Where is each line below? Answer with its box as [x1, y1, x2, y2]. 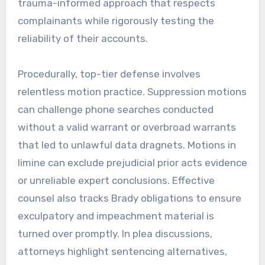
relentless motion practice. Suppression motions [17, 85, 247, 98]
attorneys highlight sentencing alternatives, [17, 245, 227, 257]
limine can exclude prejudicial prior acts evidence [17, 156, 247, 169]
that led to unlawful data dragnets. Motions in [17, 138, 236, 151]
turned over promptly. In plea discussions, [17, 227, 212, 240]
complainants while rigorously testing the [17, 14, 214, 27]
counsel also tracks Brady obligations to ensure [17, 192, 241, 204]
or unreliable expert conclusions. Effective [17, 174, 215, 186]
